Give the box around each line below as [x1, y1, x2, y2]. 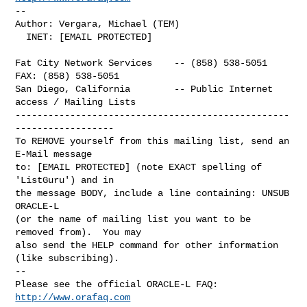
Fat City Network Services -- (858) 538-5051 [15, 57, 268, 69]
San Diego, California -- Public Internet [15, 83, 273, 95]
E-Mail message [15, 148, 93, 160]
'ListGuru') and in [15, 174, 114, 186]
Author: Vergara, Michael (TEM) [15, 18, 180, 29]
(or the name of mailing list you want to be [15, 213, 251, 225]
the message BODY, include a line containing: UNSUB [15, 187, 290, 199]
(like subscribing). [15, 252, 120, 264]
